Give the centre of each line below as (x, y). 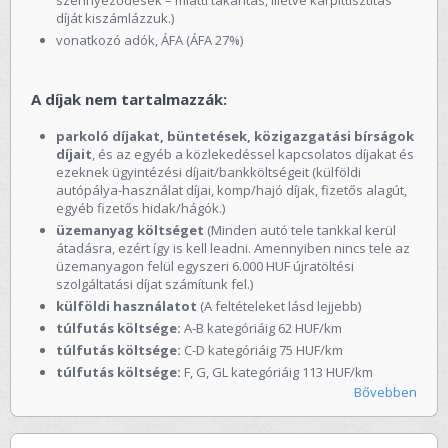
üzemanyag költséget (130, 229)
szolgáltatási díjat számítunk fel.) (154, 283)
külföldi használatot (128, 305)
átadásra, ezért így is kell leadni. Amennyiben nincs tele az (233, 247)
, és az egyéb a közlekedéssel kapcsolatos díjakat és (253, 153)
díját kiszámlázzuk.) (115, 17)
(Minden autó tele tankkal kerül (300, 229)
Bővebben (385, 391)
